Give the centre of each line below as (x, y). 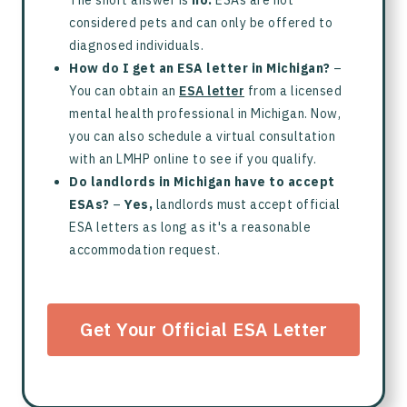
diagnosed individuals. (136, 46)
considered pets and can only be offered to (201, 23)
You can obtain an (124, 91)
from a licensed (293, 91)
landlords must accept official (248, 205)
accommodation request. (144, 250)
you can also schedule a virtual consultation (202, 137)
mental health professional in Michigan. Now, (205, 114)
